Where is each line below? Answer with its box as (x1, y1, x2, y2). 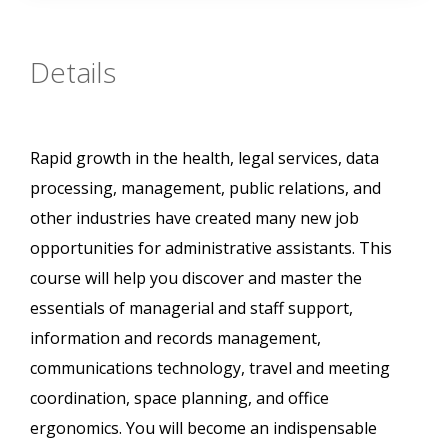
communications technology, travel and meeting (30, 357, 390, 380)
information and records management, (30, 327, 321, 350)
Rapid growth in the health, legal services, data (30, 147, 379, 170)
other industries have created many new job (30, 207, 359, 230)
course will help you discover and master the (30, 267, 362, 290)
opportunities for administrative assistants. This (30, 237, 392, 260)
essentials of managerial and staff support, (30, 297, 353, 320)
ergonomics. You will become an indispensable (30, 417, 377, 440)
